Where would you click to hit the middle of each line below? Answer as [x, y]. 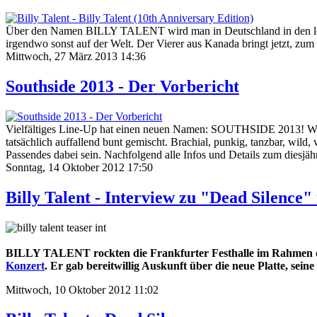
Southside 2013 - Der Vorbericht [122, 86]
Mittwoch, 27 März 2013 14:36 [76, 56]
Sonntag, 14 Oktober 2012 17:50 [79, 167]
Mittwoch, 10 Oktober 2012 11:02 [82, 289]
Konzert [25, 265]
